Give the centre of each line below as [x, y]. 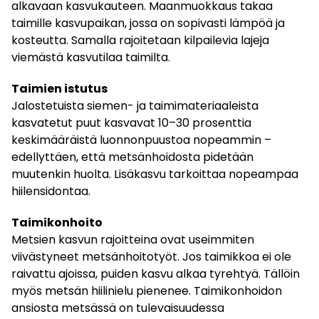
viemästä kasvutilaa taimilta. [91, 57]
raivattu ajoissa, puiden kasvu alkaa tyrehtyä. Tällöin [156, 273]
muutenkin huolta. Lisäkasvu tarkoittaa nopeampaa [155, 174]
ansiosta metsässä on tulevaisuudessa [118, 308]
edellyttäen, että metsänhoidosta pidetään [132, 157]
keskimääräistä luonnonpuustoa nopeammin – [141, 140]
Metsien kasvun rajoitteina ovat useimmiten [133, 239]
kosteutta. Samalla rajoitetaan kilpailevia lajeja [140, 40]
